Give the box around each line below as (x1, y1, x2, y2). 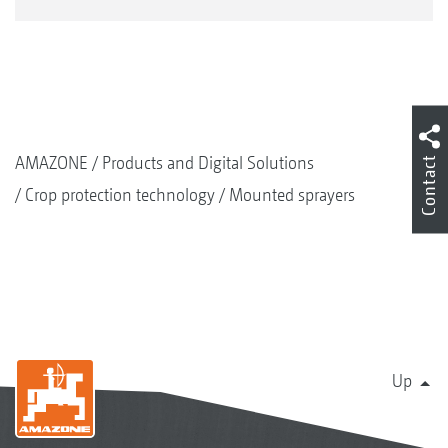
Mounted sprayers (229, 184, 355, 206)
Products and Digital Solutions (102, 152, 314, 174)
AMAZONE (15, 152, 88, 174)
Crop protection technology (25, 184, 215, 206)
